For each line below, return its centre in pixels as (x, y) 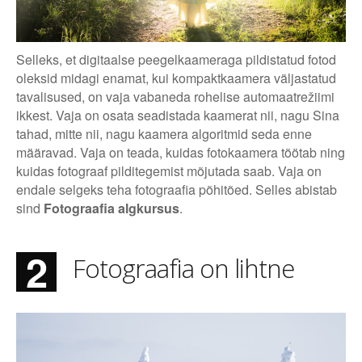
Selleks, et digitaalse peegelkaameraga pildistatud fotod (176, 59)
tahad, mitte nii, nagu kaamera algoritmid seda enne (164, 133)
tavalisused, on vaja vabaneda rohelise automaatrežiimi (175, 96)
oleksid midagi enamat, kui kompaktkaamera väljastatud (176, 78)
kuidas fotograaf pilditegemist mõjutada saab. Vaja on (169, 170)
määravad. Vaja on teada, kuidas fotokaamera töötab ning (181, 152)
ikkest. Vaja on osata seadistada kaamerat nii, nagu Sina (178, 115)
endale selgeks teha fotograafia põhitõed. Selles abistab (177, 189)
